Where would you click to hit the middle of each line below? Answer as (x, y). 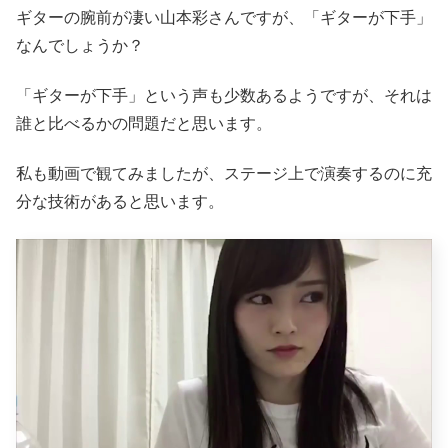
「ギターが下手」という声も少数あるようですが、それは (224, 96)
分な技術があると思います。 (120, 202)
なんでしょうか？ (80, 45)
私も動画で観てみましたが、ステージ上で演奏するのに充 (224, 174)
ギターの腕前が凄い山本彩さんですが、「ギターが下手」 (224, 17)
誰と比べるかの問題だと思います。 (144, 124)
